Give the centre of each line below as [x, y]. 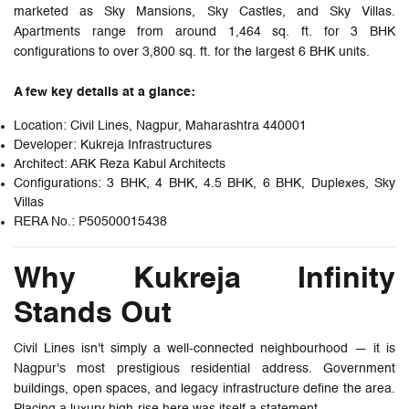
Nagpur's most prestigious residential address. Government [204, 368]
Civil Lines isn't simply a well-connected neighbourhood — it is [204, 348]
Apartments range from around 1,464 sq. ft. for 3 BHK [204, 31]
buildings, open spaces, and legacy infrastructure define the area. [204, 388]
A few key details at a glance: [105, 92]
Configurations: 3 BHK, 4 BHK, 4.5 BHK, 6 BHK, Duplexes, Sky [204, 183]
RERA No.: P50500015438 [90, 221]
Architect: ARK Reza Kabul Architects [120, 164]
